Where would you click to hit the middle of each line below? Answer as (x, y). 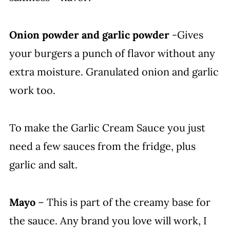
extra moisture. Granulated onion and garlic (114, 71)
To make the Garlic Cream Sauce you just (107, 127)
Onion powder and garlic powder (89, 34)
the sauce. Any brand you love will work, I (108, 220)
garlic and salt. (43, 164)
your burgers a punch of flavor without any (112, 53)
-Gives (186, 34)
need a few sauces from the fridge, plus (102, 146)
